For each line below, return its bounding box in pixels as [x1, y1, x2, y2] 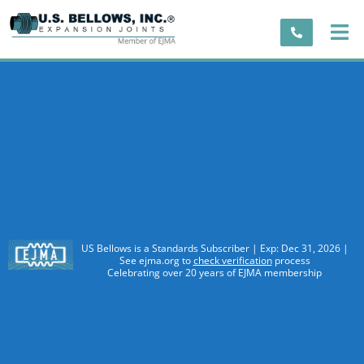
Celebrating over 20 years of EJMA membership [107, 266, 322, 280]
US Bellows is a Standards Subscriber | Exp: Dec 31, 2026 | [80, 241, 349, 256]
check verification [193, 253, 272, 268]
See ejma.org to [119, 253, 193, 268]
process [271, 253, 310, 268]
